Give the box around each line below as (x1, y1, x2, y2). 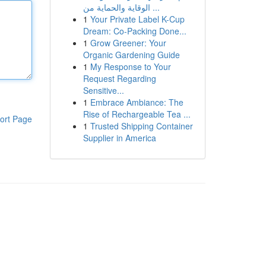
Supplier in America (83, 132, 156, 144)
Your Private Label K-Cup (90, 13, 185, 25)
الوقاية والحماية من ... (150, 1, 160, 13)
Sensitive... (83, 84, 124, 96)
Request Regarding (83, 72, 156, 84)
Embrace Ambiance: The (90, 96, 183, 108)
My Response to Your (90, 61, 171, 72)
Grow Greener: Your (90, 37, 166, 49)
